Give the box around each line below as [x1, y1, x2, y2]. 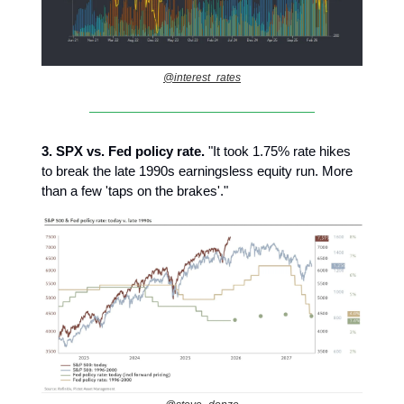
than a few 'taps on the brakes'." [41, 183, 228, 199]
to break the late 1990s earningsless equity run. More [41, 163, 353, 179]
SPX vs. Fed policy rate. [56, 143, 205, 160]
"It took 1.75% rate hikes [205, 143, 351, 160]
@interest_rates [163, 71, 241, 85]
